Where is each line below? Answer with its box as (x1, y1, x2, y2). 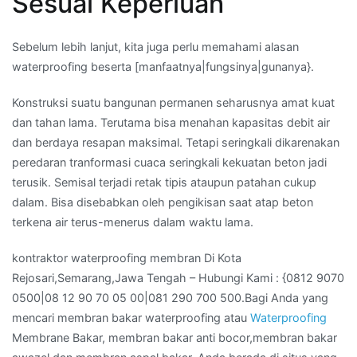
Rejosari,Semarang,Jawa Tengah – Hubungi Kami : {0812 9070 (12, 270, 344, 284)
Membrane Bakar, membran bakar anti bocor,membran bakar (12, 330, 337, 344)
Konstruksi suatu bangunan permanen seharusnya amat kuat (12, 95, 335, 109)
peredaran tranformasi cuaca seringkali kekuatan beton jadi (12, 155, 327, 169)
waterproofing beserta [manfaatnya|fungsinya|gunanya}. (12, 59, 314, 73)
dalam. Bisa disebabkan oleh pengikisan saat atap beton (12, 194, 313, 209)
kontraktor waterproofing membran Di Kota (12, 250, 241, 265)
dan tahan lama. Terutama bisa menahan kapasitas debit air (12, 115, 330, 129)
